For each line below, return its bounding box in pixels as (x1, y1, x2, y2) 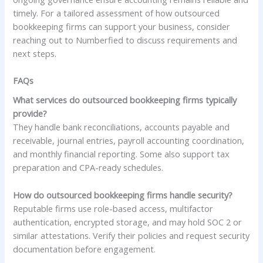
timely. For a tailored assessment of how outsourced (13, 6, 220, 19)
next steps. (13, 47, 57, 59)
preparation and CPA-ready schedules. (13, 161, 164, 174)
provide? (13, 107, 48, 120)
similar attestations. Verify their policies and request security (13, 229, 250, 241)
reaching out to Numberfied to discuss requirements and (13, 33, 238, 46)
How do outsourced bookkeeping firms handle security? (13, 188, 233, 201)
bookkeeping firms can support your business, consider (13, 20, 231, 32)
